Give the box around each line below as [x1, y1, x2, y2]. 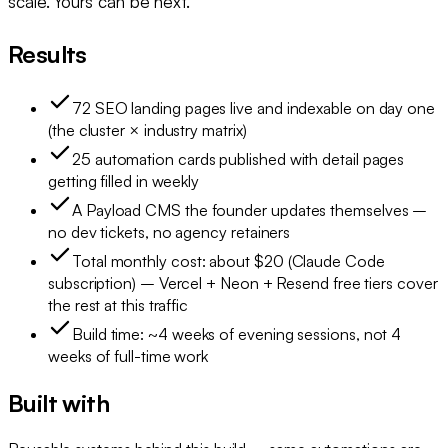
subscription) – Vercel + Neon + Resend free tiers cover [48, 272, 438, 293]
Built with [8, 387, 109, 418]
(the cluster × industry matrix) [48, 119, 247, 140]
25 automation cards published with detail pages [72, 148, 405, 169]
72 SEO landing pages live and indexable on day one [72, 97, 436, 118]
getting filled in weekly [48, 170, 200, 191]
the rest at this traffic [48, 294, 189, 315]
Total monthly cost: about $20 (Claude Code [72, 250, 385, 271]
